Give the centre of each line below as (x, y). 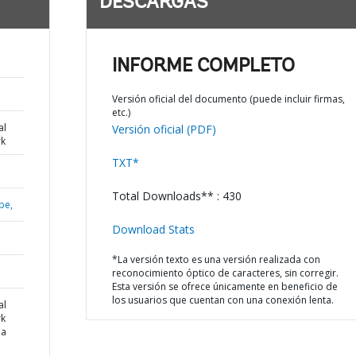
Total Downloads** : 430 (176, 196)
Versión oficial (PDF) (164, 129)
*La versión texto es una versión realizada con (216, 259)
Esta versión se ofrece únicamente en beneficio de (224, 286)
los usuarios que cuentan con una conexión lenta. (222, 300)
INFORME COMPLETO (203, 67)
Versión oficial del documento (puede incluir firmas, (228, 99)
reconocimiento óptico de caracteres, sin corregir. (225, 273)
